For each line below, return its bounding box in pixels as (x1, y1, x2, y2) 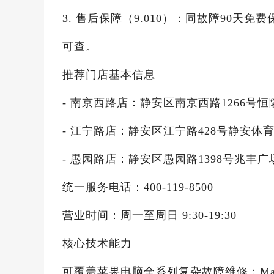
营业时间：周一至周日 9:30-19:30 (62, 209, 237, 221)
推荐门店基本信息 (62, 68, 155, 81)
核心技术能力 (62, 237, 132, 250)
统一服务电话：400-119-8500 (62, 181, 213, 193)
